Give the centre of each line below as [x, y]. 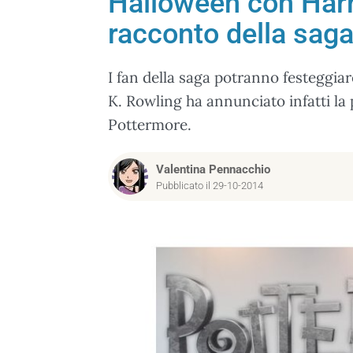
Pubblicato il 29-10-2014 [210, 186]
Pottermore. [150, 124]
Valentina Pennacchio [213, 169]
